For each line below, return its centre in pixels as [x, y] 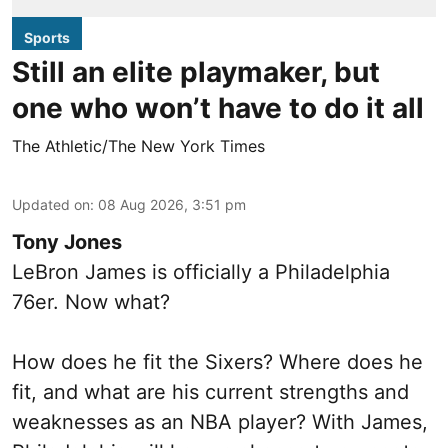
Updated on [51, 205]
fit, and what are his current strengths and [210, 392]
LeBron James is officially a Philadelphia [201, 272]
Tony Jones [67, 242]
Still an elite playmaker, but [196, 72]
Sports [47, 38]
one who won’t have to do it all [218, 108]
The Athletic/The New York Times [138, 146]
